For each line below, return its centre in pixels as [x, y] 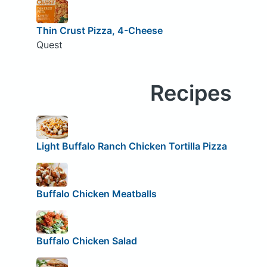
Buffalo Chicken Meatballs [96, 193]
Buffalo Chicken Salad [86, 241]
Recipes [191, 93]
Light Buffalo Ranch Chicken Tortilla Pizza [131, 146]
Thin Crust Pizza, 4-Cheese [99, 30]
